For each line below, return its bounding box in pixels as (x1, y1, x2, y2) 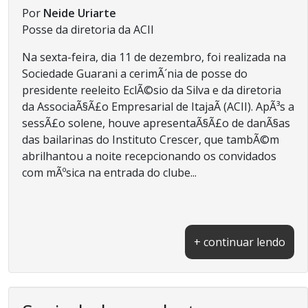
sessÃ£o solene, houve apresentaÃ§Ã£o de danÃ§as (22, 115, 290, 131)
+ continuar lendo (194, 234, 285, 250)
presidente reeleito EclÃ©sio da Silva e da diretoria (22, 82, 281, 98)
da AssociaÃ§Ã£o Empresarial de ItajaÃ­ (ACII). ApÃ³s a (22, 98, 294, 114)
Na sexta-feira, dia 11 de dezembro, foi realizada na (22, 49, 286, 65)
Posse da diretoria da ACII (22, 21, 154, 37)
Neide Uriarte (43, 5, 116, 21)
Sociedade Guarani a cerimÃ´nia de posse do (22, 65, 247, 81)
